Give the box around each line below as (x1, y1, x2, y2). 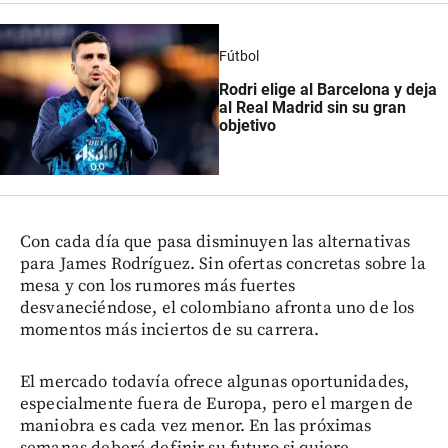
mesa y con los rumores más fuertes (20, 274, 296, 297)
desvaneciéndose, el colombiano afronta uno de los (20, 296, 415, 319)
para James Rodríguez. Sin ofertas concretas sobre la (20, 252, 426, 275)
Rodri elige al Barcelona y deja (218, 80, 437, 100)
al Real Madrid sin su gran (218, 98, 406, 118)
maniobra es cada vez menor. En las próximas (20, 414, 372, 437)
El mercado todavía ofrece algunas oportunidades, (20, 370, 410, 393)
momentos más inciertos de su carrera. (20, 318, 320, 341)
